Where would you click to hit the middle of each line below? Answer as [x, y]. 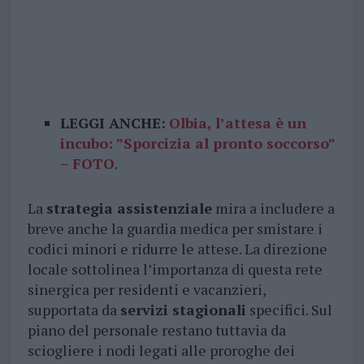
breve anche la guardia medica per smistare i [175, 229]
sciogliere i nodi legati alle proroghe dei [161, 351]
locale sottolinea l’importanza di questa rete [175, 269]
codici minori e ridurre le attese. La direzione [177, 249]
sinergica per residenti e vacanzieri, [146, 290]
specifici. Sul [289, 310]
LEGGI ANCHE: [113, 123]
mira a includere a [273, 208]
